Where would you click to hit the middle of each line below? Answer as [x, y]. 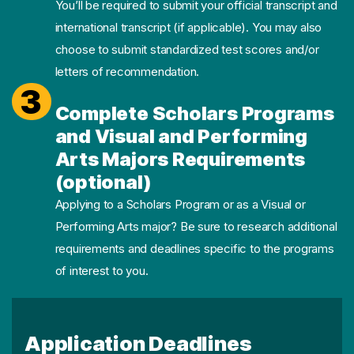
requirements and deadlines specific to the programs [194, 248]
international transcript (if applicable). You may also [188, 27]
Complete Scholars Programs [194, 113]
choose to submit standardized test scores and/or [187, 49]
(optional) [103, 182]
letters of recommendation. [127, 71]
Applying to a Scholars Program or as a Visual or [180, 204]
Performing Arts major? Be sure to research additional [196, 226]
